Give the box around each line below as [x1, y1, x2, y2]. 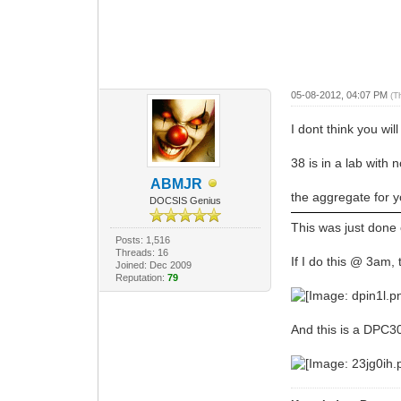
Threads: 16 [115, 246, 168, 258]
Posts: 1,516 [115, 234, 170, 245]
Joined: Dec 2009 [115, 259, 192, 270]
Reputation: [115, 271, 167, 283]
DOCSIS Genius [149, 194, 221, 206]
